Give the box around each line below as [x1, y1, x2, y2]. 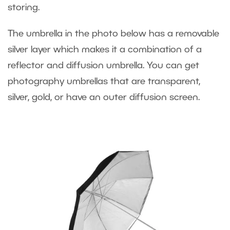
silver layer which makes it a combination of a [8, 46, 202, 54]
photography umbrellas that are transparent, [8, 78, 200, 86]
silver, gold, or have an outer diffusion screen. [8, 93, 202, 102]
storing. [8, 4, 45, 12]
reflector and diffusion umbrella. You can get [8, 62, 199, 70]
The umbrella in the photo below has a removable [8, 30, 219, 39]
